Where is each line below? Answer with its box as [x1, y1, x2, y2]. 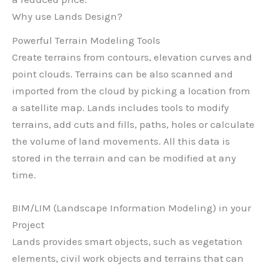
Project [12, 218, 44, 231]
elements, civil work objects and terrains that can [12, 252, 244, 264]
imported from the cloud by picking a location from [12, 84, 250, 97]
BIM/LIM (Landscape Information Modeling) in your [12, 201, 251, 214]
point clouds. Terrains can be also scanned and [12, 67, 233, 80]
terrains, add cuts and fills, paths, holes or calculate [12, 118, 255, 130]
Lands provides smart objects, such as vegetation [12, 235, 243, 247]
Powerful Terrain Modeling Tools [12, 34, 160, 46]
